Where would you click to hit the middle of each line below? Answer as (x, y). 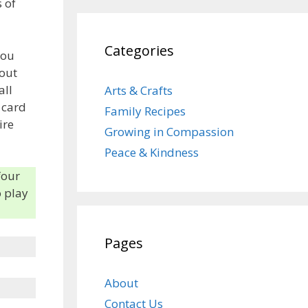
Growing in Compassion (169, 132)
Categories (139, 51)
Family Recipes (145, 111)
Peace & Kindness (152, 152)
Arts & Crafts (139, 90)
